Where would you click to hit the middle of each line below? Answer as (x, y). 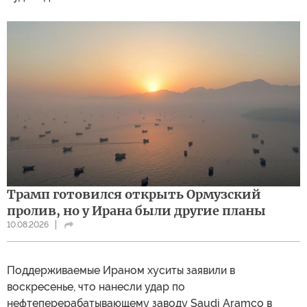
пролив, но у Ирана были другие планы (136, 210)
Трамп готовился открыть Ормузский (134, 194)
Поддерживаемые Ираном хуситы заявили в (121, 270)
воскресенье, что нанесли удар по (96, 286)
